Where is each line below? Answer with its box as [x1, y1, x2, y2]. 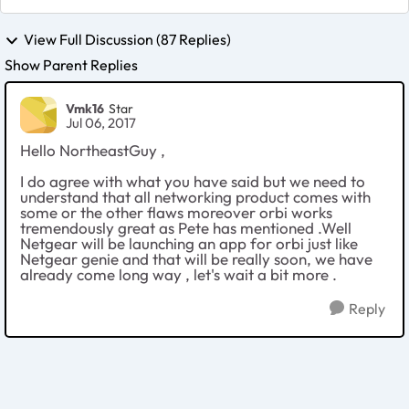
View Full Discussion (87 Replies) [24, 29, 231, 48]
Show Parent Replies [5, 56, 138, 75]
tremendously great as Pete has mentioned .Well [20, 218, 351, 238]
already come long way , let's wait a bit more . [20, 265, 337, 285]
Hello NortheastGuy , [20, 141, 165, 161]
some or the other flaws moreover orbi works [20, 203, 332, 223]
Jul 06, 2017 [66, 114, 136, 132]
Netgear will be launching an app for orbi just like [20, 234, 358, 254]
